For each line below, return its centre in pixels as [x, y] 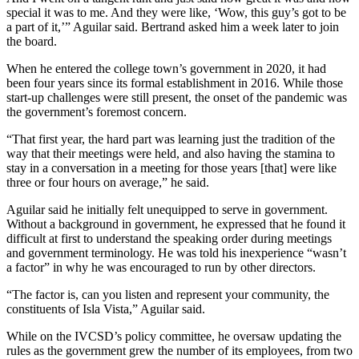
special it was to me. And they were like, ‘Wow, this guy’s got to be [176, 12]
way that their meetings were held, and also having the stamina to [171, 153]
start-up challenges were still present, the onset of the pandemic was [177, 97]
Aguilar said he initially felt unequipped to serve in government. [167, 209]
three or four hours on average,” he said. [108, 182]
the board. [33, 41]
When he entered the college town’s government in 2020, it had [166, 68]
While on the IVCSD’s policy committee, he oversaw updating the [174, 336]
